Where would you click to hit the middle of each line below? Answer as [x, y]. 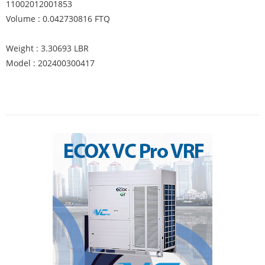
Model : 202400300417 [50, 63]
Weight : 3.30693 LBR [47, 48]
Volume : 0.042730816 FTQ [58, 19]
